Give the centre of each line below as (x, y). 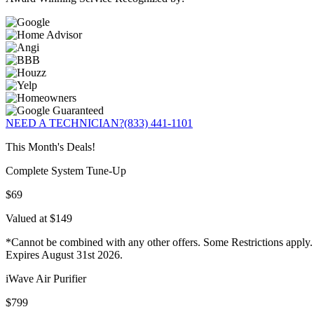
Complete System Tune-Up (66, 171)
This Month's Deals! (50, 147)
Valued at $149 (39, 219)
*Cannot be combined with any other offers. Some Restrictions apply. (159, 243)
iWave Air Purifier (46, 279)
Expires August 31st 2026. (64, 255)
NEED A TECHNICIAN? (65, 123)
